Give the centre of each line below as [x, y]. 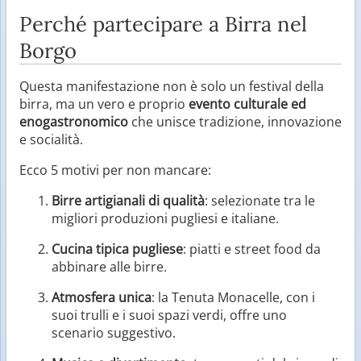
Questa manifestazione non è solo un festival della [172, 86]
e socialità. [51, 139]
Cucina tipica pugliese [117, 249]
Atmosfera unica [102, 297]
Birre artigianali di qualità [128, 200]
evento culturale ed [247, 104]
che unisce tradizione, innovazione [235, 121]
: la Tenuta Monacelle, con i [233, 297]
